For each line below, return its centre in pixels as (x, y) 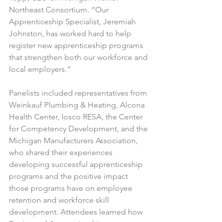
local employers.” (40, 69)
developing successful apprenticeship (77, 164)
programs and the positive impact (69, 176)
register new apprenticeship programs (77, 45)
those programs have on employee (72, 188)
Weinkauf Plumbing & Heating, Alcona (78, 105)
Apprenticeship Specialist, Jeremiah (73, 21)
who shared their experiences (62, 152)
